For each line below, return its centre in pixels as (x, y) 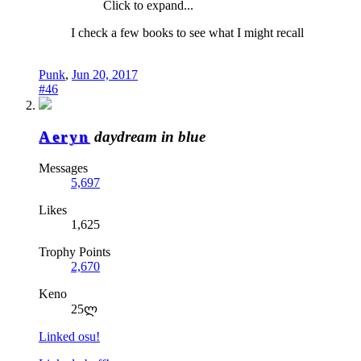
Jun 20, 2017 (105, 75)
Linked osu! (69, 336)
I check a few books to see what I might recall (187, 33)
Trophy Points (75, 251)
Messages (63, 168)
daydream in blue (149, 137)
